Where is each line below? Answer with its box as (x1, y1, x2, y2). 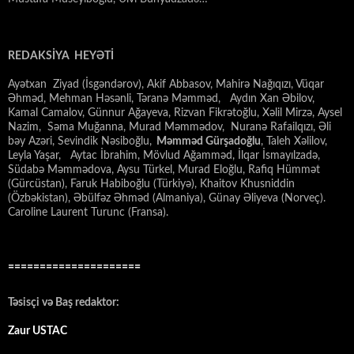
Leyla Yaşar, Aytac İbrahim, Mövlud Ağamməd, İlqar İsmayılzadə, (8, 150, 323, 162)
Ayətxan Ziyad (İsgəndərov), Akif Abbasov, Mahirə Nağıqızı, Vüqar (8, 79, 324, 91)
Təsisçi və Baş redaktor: (8, 297, 124, 309)
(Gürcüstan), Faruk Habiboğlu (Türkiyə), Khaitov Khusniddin (8, 179, 298, 190)
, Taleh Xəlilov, (261, 136, 327, 148)
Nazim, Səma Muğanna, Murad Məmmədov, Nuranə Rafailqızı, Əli (8, 122, 331, 134)
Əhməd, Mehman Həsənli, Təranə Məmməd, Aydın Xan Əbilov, (8, 93, 314, 105)
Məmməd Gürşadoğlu (152, 136, 261, 148)
